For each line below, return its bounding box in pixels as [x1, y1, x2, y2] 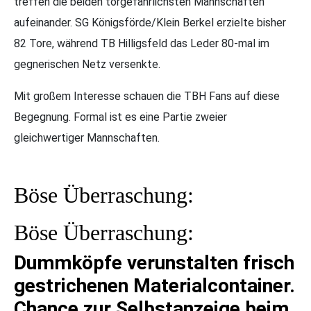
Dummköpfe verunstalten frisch [14, 251, 294, 274]
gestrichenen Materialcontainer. [14, 274, 295, 297]
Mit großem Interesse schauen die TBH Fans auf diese [14, 90, 280, 103]
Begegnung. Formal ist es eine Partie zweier [14, 110, 227, 124]
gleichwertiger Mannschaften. [14, 131, 160, 144]
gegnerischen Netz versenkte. [14, 58, 160, 71]
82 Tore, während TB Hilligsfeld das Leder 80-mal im [14, 37, 269, 50]
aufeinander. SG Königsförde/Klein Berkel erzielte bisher [14, 16, 286, 29]
